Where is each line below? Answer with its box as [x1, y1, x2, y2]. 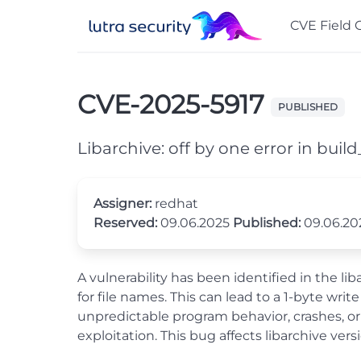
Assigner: [93, 196, 151, 211]
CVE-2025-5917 [77, 89, 271, 120]
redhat [151, 196, 198, 211]
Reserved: [93, 215, 157, 230]
